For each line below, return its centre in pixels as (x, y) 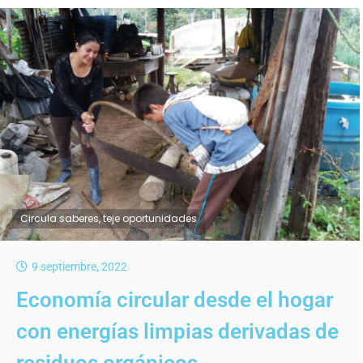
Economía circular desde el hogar (175, 300)
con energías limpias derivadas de (178, 332)
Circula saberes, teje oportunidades (109, 219)
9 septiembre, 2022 (80, 267)
